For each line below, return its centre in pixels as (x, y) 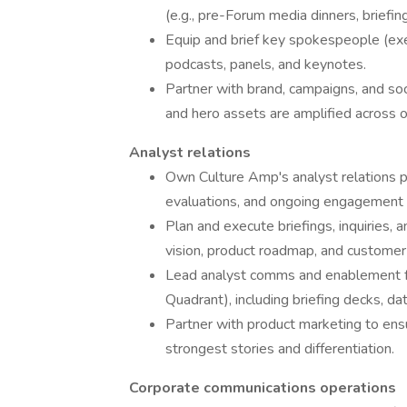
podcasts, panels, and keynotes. (266, 65)
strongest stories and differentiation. (280, 349)
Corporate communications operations (263, 388)
